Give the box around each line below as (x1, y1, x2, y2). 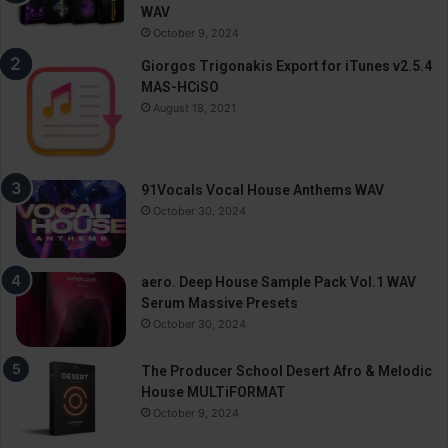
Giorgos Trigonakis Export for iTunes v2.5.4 (141, 57, 432, 74)
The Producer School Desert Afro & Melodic (141, 363, 432, 380)
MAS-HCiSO (141, 78, 219, 95)
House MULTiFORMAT (141, 384, 286, 401)
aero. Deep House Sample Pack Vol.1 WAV (141, 274, 416, 291)
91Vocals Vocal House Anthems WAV (141, 181, 384, 198)
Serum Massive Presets (141, 295, 298, 312)
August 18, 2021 (153, 100, 236, 115)
